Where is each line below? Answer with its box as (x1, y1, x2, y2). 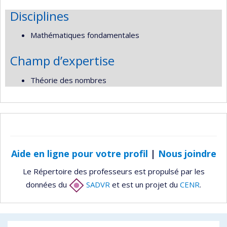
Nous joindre (158, 147, 216, 160)
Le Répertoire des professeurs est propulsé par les (22, 166, 205, 176)
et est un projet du (110, 179, 180, 190)
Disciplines (10, 7, 69, 24)
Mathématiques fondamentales (30, 30, 139, 40)
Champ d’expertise (10, 52, 115, 69)
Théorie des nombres (30, 74, 106, 85)
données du (26, 179, 69, 190)
